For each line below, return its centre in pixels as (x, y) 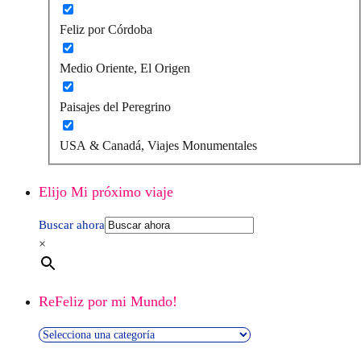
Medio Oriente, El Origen (125, 68)
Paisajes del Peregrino (115, 106)
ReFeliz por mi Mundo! (108, 301)
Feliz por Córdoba (106, 29)
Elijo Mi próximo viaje (106, 191)
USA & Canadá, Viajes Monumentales (158, 145)
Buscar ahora (72, 224)
